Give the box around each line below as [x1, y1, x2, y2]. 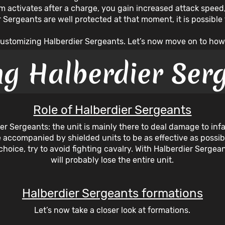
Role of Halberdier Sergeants [33, 102, 192, 117]
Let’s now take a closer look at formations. [34, 205, 191, 215]
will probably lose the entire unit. [51, 155, 174, 165]
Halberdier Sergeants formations [22, 186, 203, 200]
